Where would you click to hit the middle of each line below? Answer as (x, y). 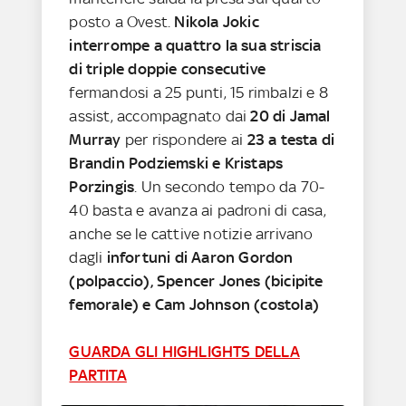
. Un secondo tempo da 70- (230, 187)
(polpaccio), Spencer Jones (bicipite (196, 281)
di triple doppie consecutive (168, 69)
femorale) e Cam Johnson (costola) (194, 305)
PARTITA (98, 376)
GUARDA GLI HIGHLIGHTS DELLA (184, 352)
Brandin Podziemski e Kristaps (176, 164)
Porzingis (102, 187)
